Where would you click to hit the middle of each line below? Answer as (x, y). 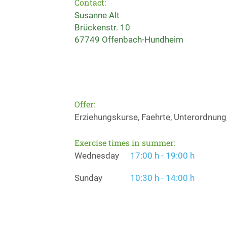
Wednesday (97, 156)
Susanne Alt (97, 15)
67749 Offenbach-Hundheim (129, 40)
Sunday (88, 178)
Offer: (85, 104)
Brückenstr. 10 (102, 27)
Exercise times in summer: (125, 143)
